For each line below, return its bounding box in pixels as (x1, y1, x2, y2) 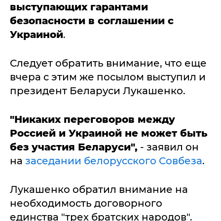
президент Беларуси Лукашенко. (10, 85, 185, 97)
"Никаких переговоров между (10, 113, 175, 125)
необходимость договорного (10, 197, 162, 209)
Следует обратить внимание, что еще (10, 57, 207, 69)
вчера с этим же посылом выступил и (10, 71, 206, 83)
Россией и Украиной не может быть (10, 127, 207, 139)
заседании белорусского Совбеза (25, 155, 202, 167)
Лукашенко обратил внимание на (10, 184, 188, 195)
